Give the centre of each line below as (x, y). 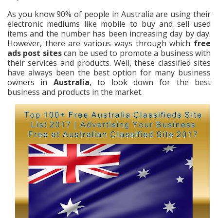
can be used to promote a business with (136, 53)
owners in (30, 82)
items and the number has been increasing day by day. (109, 34)
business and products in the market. (76, 92)
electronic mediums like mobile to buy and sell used (109, 24)
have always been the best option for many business (109, 73)
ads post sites (35, 53)
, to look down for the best (150, 82)
